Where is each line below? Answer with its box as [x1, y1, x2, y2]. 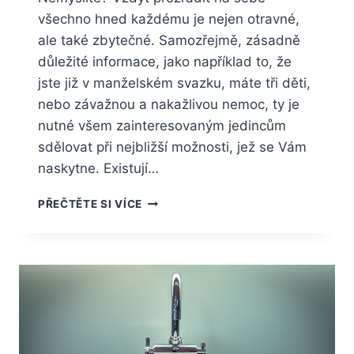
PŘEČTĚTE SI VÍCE [38, 198, 142, 211]
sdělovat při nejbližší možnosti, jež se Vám [38, 139, 307, 156]
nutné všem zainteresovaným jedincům [38, 118, 286, 134]
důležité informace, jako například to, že [38, 54, 292, 70]
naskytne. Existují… [38, 160, 159, 177]
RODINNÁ [141, 210, 196, 224]
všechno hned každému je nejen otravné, [38, 11, 299, 28]
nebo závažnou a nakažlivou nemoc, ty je [38, 96, 299, 113]
